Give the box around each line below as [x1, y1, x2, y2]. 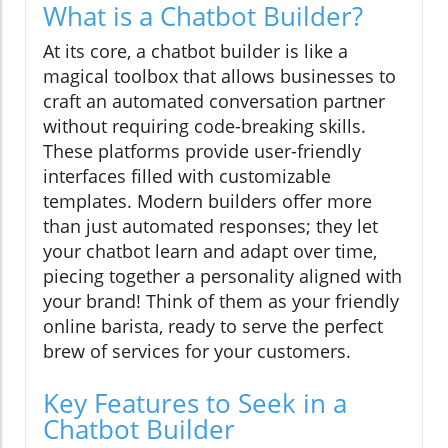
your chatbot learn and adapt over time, [43, 239, 377, 264]
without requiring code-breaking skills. [43, 114, 366, 139]
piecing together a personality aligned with [43, 264, 402, 289]
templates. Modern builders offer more [43, 189, 372, 214]
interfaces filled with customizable [43, 164, 331, 189]
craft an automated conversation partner [43, 89, 385, 114]
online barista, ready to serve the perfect [43, 314, 383, 339]
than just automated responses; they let [43, 214, 378, 239]
